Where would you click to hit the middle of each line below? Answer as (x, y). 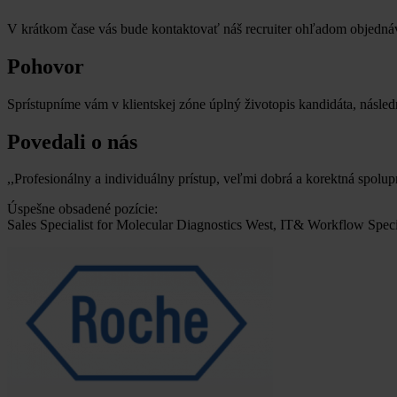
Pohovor (46, 66)
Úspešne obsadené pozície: (82, 209)
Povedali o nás (72, 141)
